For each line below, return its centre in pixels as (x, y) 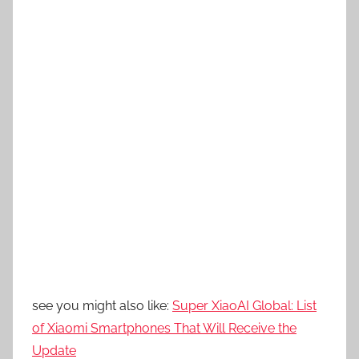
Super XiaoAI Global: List (244, 305)
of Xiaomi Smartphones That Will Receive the (164, 328)
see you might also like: (102, 305)
